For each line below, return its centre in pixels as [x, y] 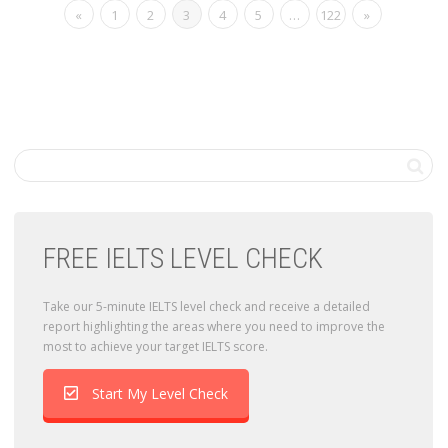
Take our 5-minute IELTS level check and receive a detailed [206, 306]
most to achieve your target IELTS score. [155, 346]
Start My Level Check [160, 393]
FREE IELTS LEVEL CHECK [183, 258]
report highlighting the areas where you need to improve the [214, 326]
